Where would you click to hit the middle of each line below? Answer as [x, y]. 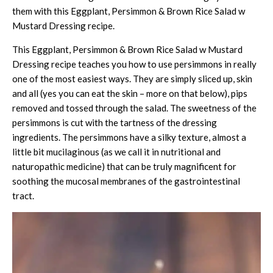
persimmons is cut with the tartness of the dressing [115, 122]
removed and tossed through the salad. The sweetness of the [134, 108]
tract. [23, 195]
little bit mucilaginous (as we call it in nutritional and [116, 151]
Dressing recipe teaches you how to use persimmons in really [134, 64]
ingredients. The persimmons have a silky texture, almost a [129, 137]
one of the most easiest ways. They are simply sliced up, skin [132, 78]
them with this [41, 11]
